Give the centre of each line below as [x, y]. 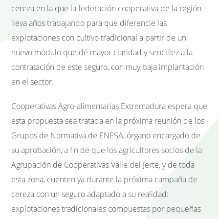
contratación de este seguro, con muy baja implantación [108, 67]
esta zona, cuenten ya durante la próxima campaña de [104, 180]
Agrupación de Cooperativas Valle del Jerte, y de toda [103, 165]
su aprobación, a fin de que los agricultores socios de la [107, 150]
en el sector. [33, 81]
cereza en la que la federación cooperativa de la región [106, 8]
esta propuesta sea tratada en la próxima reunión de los [108, 121]
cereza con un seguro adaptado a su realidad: [90, 194]
